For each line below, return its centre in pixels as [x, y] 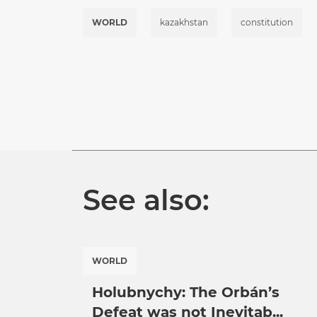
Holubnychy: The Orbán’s [186, 292]
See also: [146, 200]
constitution [267, 22]
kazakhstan [184, 22]
